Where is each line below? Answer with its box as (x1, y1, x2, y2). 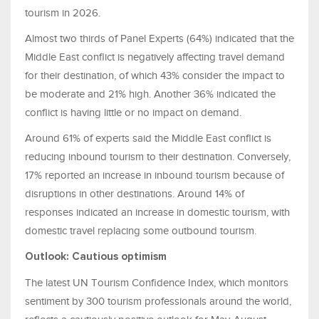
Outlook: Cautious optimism (25, 251, 169, 262)
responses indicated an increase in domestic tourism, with (25, 206, 290, 218)
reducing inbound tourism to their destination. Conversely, (25, 150, 291, 162)
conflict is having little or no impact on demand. (25, 106, 244, 118)
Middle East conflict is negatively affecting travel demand (25, 51, 285, 63)
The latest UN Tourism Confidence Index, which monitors (25, 276, 288, 288)
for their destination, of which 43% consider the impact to (25, 69, 285, 81)
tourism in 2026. (25, 6, 100, 19)
